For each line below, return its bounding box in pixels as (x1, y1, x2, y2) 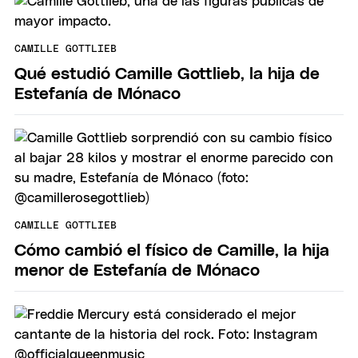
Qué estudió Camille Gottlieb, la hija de (14, 65, 320, 82)
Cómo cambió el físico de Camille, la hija (14, 241, 329, 259)
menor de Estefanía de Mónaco (14, 261, 260, 279)
